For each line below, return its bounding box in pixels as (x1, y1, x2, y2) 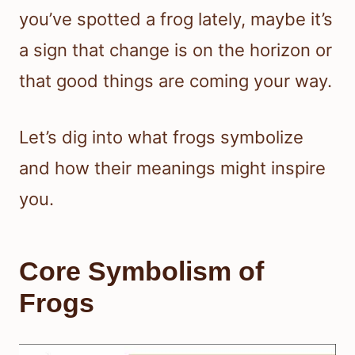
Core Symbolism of (19, 256, 264, 287)
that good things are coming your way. (19, 71, 332, 92)
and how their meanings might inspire (19, 158, 326, 179)
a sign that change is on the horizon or (19, 40, 332, 61)
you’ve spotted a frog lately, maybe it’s (19, 9, 333, 30)
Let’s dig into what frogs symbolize (19, 127, 303, 148)
